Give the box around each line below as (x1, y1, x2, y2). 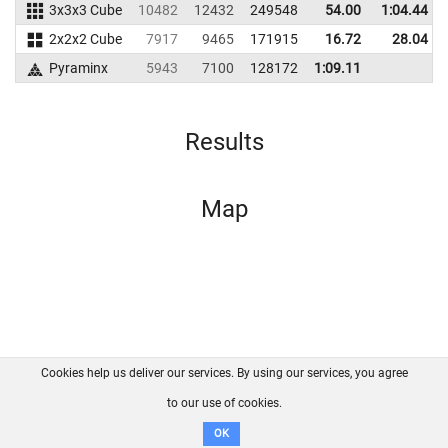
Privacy (330, 389, 376, 405)
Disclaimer (195, 411, 260, 427)
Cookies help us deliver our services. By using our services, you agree (40, 366, 408, 380)
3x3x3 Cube (48, 2, 122, 18)
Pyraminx (48, 60, 108, 76)
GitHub (268, 389, 315, 405)
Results (184, 128, 264, 156)
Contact (182, 389, 233, 405)
